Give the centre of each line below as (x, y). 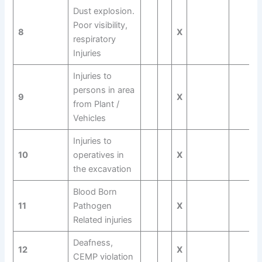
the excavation (102, 169)
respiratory (95, 39)
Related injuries (102, 220)
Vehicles (89, 118)
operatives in (98, 155)
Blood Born (95, 192)
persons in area (104, 90)
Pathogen (92, 206)
